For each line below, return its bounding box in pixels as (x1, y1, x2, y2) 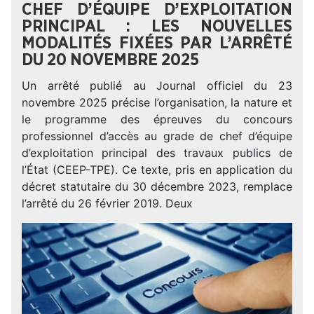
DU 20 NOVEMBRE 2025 (22, 52, 199, 69)
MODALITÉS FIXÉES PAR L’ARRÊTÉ (22, 35, 292, 52)
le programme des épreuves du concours (22, 112, 292, 126)
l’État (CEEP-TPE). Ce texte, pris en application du (22, 163, 292, 177)
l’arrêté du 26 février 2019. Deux (22, 196, 193, 210)
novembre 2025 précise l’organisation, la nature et (22, 95, 292, 109)
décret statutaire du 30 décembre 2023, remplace (22, 179, 292, 193)
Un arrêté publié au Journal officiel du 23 (22, 78, 292, 93)
